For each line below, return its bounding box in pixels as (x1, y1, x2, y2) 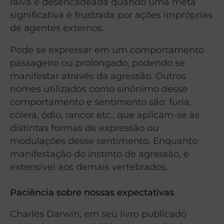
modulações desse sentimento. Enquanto (10, 135, 197, 146)
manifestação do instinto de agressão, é (10, 148, 189, 159)
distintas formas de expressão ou (10, 122, 158, 133)
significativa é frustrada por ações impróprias (10, 9, 212, 20)
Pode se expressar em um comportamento (10, 44, 204, 55)
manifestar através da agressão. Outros (10, 70, 186, 81)
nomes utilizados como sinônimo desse (10, 83, 187, 94)
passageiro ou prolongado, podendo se (10, 57, 185, 68)
